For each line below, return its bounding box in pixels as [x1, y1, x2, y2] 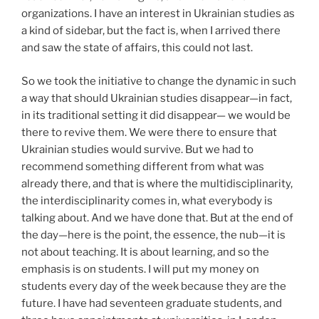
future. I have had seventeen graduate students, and [21, 296, 282, 310]
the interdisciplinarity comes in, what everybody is [21, 194, 273, 207]
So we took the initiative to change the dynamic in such [21, 74, 296, 88]
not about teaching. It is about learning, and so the [21, 245, 269, 258]
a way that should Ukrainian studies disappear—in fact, [21, 91, 292, 105]
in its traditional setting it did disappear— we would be [21, 108, 291, 122]
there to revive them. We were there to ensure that [21, 125, 277, 139]
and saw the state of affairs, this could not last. [21, 41, 253, 54]
